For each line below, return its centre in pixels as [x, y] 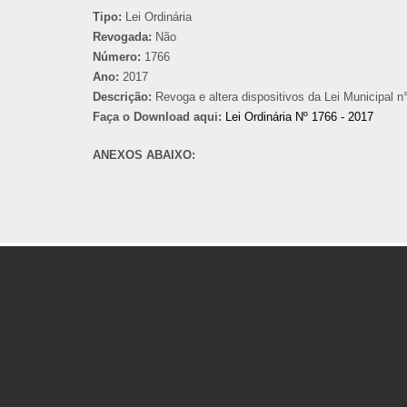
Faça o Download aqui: [157, 117]
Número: [117, 57]
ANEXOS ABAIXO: [146, 155]
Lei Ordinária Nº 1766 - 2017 [299, 117]
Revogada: [122, 37]
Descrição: [122, 97]
